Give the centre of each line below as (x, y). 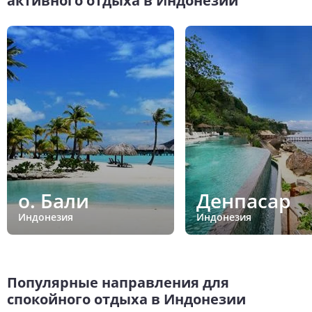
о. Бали (54, 201)
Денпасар (243, 201)
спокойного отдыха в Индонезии (126, 299)
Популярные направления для (118, 282)
